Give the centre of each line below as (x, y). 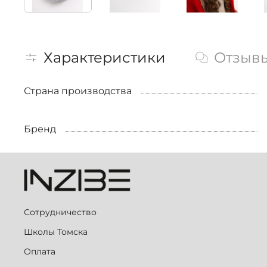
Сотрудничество (60, 212)
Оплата (40, 252)
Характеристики (105, 57)
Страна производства (78, 91)
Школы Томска (56, 232)
